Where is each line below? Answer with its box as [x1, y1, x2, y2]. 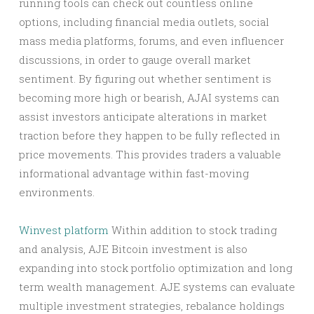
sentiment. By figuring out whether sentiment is [19, 71, 271, 86]
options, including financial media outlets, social [19, 15, 269, 29]
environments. [19, 185, 95, 199]
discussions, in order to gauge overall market [19, 53, 251, 67]
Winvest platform [19, 223, 109, 237]
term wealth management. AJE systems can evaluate [19, 280, 295, 294]
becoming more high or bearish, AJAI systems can [19, 90, 280, 104]
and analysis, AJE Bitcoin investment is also [19, 242, 247, 256]
